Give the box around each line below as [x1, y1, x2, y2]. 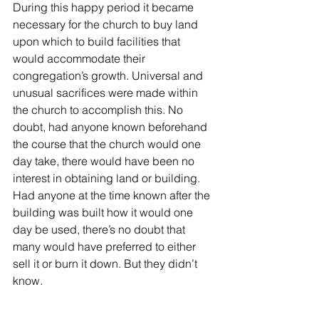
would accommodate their [13, 51, 148, 66]
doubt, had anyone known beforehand [13, 119, 210, 134]
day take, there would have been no [13, 153, 197, 168]
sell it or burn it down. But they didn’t [13, 256, 200, 271]
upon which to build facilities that [13, 33, 183, 48]
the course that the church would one [13, 136, 204, 151]
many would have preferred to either [13, 239, 199, 253]
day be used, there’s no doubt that [13, 221, 188, 236]
